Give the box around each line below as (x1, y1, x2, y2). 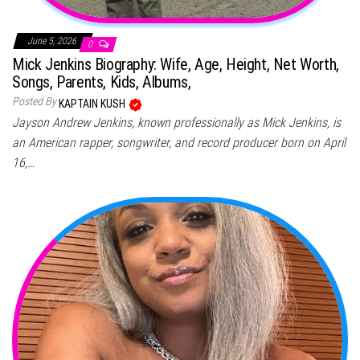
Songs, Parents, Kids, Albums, (12, 72, 191, 92)
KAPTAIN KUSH (59, 97, 128, 111)
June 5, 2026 (27, 35, 79, 47)
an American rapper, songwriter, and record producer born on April (12, 135, 346, 151)
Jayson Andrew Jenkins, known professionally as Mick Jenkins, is (12, 115, 341, 131)
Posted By (12, 95, 56, 108)
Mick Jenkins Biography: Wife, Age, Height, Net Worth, (12, 55, 339, 75)
